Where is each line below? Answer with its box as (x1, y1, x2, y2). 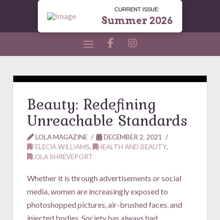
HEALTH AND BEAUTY (98, 142, 167, 151)
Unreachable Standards (27, 108, 188, 132)
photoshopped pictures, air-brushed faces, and (27, 199, 183, 209)
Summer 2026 (101, 15, 173, 27)
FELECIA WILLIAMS (32, 142, 90, 151)
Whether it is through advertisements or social (27, 173, 182, 183)
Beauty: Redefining (27, 92, 157, 115)
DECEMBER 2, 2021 (102, 132, 163, 141)
